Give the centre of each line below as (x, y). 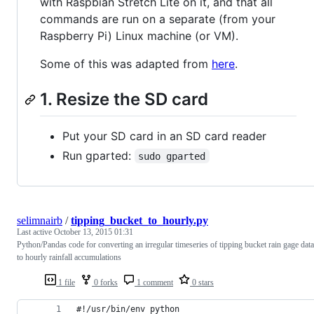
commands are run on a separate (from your (158, 19)
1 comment (154, 282)
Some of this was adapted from (126, 64)
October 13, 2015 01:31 (94, 232)
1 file (66, 282)
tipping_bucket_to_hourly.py (139, 220)
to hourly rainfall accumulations (69, 257)
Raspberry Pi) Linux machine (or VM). (139, 36)
